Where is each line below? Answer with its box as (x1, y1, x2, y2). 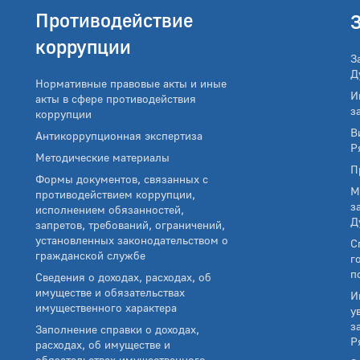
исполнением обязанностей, (35, 202, 184, 216)
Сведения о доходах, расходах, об (35, 270, 211, 284)
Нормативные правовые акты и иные (35, 76, 110, 90)
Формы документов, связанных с (35, 172, 208, 186)
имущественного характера (35, 301, 177, 314)
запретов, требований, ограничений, (35, 218, 225, 231)
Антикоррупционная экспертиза (35, 129, 202, 142)
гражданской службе (35, 248, 145, 262)
